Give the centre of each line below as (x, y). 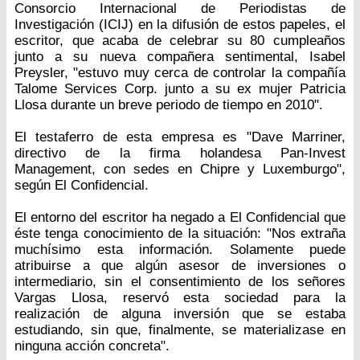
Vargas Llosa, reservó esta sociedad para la (180, 297)
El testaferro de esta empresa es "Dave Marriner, (180, 137)
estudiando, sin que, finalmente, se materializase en (180, 329)
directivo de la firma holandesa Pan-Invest (180, 153)
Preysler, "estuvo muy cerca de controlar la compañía (180, 72)
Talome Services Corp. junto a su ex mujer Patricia (180, 88)
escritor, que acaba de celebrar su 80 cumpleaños (180, 40)
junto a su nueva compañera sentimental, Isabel (180, 56)
